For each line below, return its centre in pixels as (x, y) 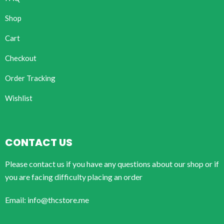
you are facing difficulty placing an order (74, 177)
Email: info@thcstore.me (47, 200)
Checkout (21, 58)
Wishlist (19, 98)
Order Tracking (30, 78)
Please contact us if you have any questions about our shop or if (112, 164)
